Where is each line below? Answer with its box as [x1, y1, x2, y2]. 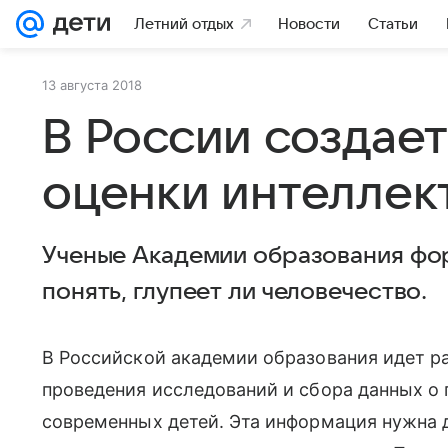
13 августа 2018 [42, 77, 142, 93]
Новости [278, 16, 340, 32]
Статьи [368, 16, 418, 32]
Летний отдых [134, 16, 234, 32]
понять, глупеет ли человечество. [42, 279, 428, 305]
